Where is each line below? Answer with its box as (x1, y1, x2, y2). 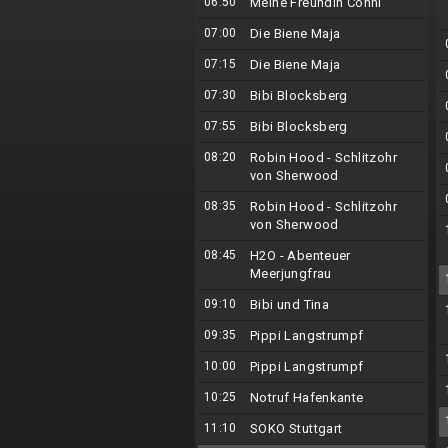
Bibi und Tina (250, 297, 330, 312)
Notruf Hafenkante (250, 390, 364, 405)
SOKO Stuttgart (250, 421, 343, 436)
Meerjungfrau (250, 266, 332, 281)
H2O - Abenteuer (250, 248, 351, 263)
